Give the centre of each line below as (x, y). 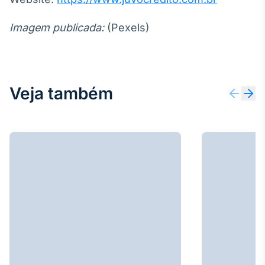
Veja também (61, 93)
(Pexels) (127, 28)
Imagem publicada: (57, 28)
